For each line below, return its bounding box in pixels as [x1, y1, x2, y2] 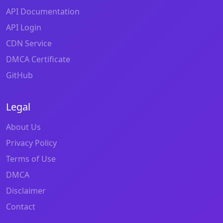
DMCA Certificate [6, 53, 70, 65]
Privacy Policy [6, 137, 57, 148]
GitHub [6, 69, 33, 81]
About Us [6, 121, 41, 132]
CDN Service [6, 37, 52, 49]
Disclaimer [6, 185, 46, 196]
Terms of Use [6, 153, 56, 164]
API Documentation [6, 5, 80, 17]
